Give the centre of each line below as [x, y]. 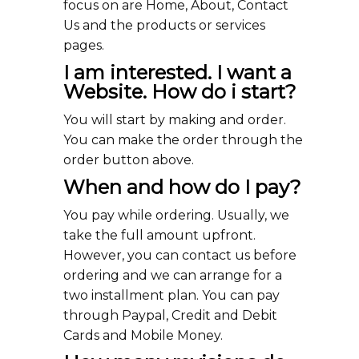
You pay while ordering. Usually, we [176, 215]
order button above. [129, 160]
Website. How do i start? [180, 92]
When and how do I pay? [182, 187]
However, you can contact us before [180, 255]
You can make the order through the [183, 140]
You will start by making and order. [175, 120]
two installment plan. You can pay [171, 295]
